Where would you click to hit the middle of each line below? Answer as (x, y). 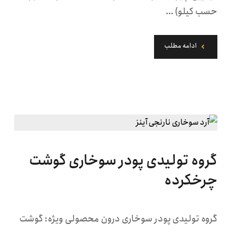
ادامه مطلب (180, 46)
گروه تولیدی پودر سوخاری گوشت (123, 161)
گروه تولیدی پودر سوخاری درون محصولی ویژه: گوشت (118, 219)
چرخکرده (191, 180)
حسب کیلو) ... (191, 12)
